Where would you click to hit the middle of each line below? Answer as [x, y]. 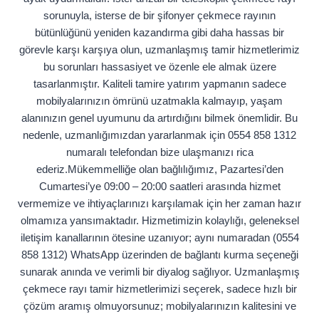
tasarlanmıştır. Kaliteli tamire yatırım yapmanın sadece [159, 84]
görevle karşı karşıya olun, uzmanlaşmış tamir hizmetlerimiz [159, 50]
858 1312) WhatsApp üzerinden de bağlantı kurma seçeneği [159, 255]
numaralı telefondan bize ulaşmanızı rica [159, 152]
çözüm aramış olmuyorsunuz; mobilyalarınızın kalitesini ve [159, 306]
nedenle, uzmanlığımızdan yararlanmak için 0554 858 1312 [159, 135]
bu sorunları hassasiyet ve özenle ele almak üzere [159, 67]
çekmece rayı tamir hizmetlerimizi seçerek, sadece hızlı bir [159, 289]
